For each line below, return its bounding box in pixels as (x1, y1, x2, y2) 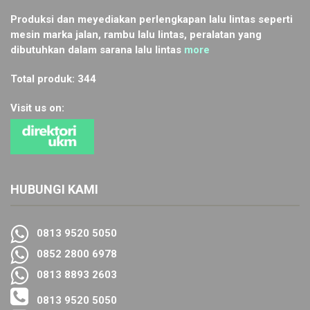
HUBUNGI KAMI (10, 182, 98, 197)
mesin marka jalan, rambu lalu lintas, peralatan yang (10, 28, 262, 42)
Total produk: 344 (10, 73, 96, 86)
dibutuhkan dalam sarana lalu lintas (10, 44, 184, 57)
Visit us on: (10, 102, 64, 115)
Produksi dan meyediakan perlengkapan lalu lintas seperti (10, 13, 293, 26)
